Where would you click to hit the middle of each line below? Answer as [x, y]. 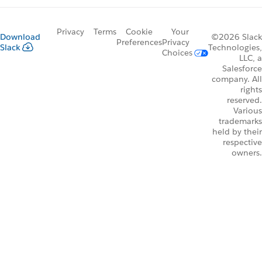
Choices [177, 52]
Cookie [139, 31]
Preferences [139, 42]
